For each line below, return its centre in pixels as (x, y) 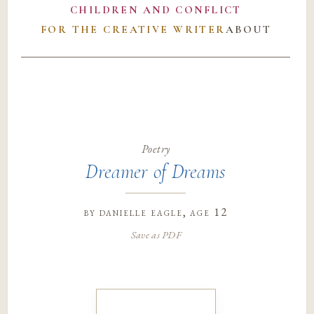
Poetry (156, 149)
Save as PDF (156, 234)
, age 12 (205, 212)
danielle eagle (141, 212)
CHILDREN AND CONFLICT (156, 10)
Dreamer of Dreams (156, 172)
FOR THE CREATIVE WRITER (133, 30)
